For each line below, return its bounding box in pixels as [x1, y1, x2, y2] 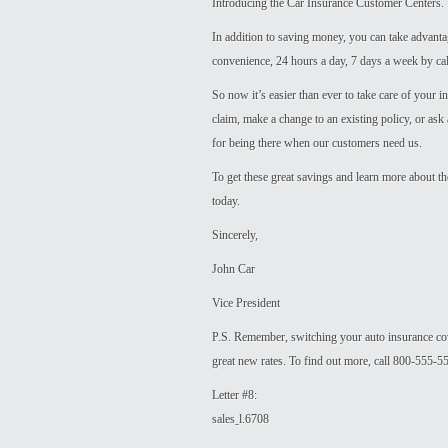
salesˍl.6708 [212, 412, 269, 426]
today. [212, 194, 240, 208]
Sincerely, [212, 228, 258, 242]
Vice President [212, 296, 280, 310]
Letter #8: [212, 388, 257, 402]
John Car [212, 262, 255, 276]
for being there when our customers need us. [212, 136, 422, 150]
